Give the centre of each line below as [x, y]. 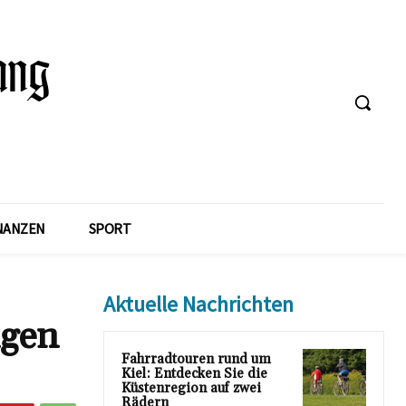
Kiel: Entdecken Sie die [194, 374]
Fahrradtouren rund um [196, 359]
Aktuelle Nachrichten [198, 304]
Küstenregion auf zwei [191, 388]
